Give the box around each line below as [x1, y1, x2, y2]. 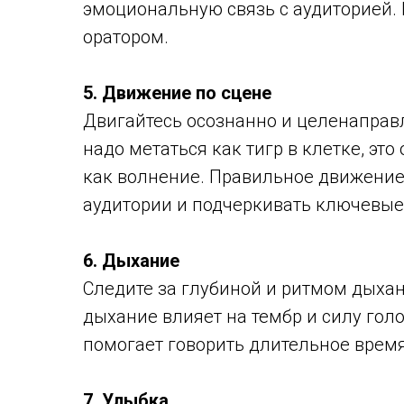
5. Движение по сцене [83, 82, 271, 104]
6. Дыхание [83, 250, 179, 271]
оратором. [83, 26, 169, 48]
